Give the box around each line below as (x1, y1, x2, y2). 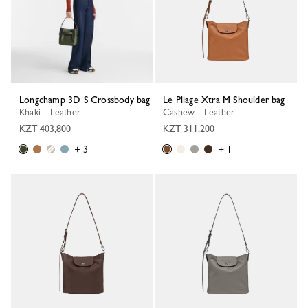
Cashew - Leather (170, 107, 235, 118)
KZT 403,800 (19, 123, 71, 134)
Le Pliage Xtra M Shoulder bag (168, 94, 285, 105)
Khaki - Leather (25, 107, 80, 118)
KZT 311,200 (163, 123, 214, 134)
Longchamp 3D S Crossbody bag (24, 94, 151, 105)
